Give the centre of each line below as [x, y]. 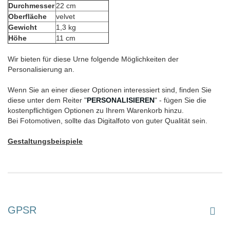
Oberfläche [27, 17]
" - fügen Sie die [180, 100]
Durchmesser [31, 6]
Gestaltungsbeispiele [45, 141]
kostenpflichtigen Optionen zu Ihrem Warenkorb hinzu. [96, 111]
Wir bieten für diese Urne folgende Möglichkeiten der [93, 59]
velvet [65, 17]
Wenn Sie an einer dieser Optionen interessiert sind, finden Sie [110, 90]
